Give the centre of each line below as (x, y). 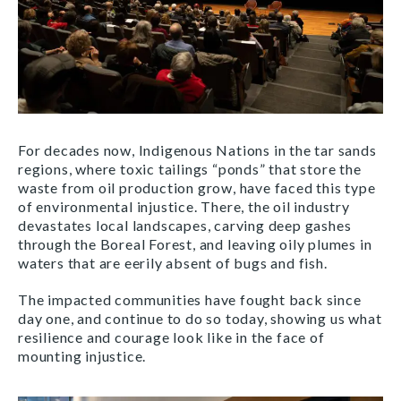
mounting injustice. (82, 355)
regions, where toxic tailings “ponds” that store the (190, 168)
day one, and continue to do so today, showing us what (200, 318)
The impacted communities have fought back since (190, 299)
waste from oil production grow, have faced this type (197, 187)
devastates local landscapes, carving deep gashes (185, 225)
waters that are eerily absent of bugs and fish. (173, 262)
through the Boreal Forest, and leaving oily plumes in (195, 243)
